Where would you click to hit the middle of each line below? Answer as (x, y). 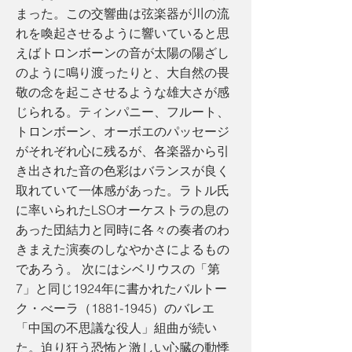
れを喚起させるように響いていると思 (123, 33)
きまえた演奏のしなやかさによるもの (123, 249)
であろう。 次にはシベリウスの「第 (118, 269)
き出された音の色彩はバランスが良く (123, 170)
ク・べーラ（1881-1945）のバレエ (115, 308)
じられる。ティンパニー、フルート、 (123, 112)
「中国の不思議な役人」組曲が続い (116, 328)
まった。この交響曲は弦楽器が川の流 (123, 13)
